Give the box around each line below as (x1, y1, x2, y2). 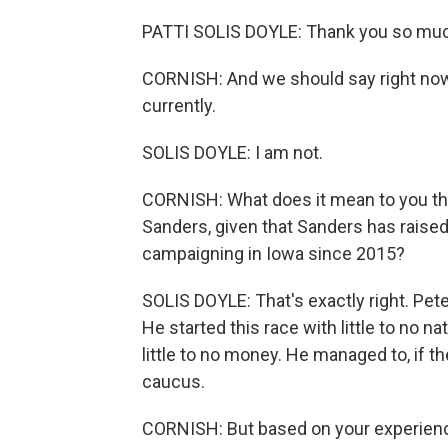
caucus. (142, 371, 205, 392)
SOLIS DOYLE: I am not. (142, 142, 323, 163)
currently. (142, 95, 216, 116)
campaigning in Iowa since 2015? (142, 243, 405, 264)
